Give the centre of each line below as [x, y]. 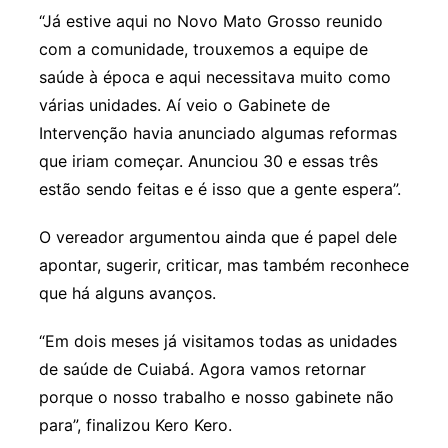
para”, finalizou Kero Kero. [135, 425]
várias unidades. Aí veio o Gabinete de [184, 105]
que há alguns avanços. [127, 293]
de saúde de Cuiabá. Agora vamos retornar [202, 369]
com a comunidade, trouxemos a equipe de [203, 49]
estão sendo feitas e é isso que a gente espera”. [219, 189]
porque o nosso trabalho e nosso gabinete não [216, 397]
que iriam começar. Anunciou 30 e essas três [208, 161]
